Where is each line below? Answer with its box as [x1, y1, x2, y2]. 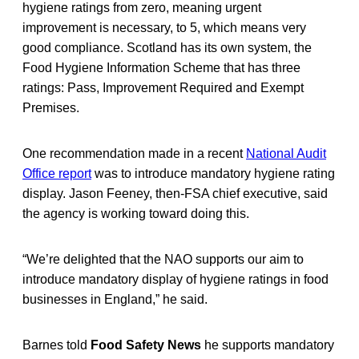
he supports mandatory [201, 337, 334, 352]
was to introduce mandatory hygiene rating [91, 166, 335, 180]
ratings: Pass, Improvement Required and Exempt [22, 80, 304, 95]
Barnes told [22, 337, 91, 352]
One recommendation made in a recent [22, 146, 246, 160]
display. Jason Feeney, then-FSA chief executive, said [22, 186, 328, 200]
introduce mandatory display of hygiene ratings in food [22, 272, 329, 286]
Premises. [22, 100, 79, 115]
